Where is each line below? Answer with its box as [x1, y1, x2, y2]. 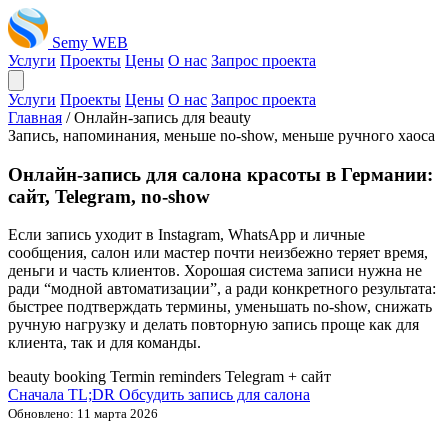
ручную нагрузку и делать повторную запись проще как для [8, 316, 419, 334]
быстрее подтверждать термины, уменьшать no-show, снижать [8, 298, 432, 316]
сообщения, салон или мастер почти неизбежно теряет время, [8, 244, 428, 262]
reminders [159, 368, 221, 386]
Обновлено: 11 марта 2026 [8, 406, 158, 422]
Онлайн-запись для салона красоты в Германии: [8, 163, 433, 185]
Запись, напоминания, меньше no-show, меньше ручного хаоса [8, 127, 435, 144]
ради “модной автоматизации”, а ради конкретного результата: [8, 280, 436, 298]
